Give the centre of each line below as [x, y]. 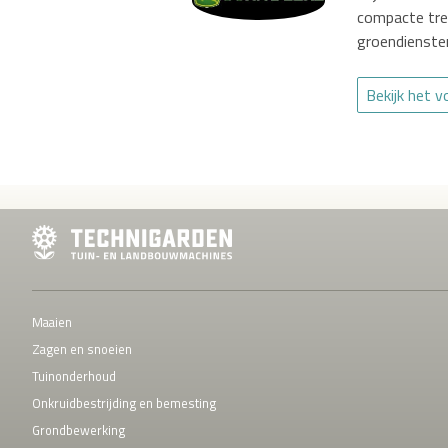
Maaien [52, 321]
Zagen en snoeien [82, 348]
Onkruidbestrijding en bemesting [124, 402]
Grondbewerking [78, 429]
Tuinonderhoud [74, 375]
